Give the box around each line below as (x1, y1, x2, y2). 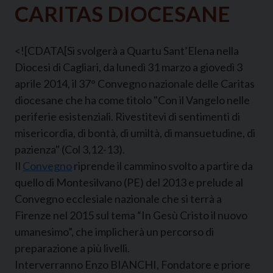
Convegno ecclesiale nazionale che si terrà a (15, 191, 222, 205)
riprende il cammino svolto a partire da (72, 158, 253, 172)
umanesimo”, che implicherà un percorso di (15, 224, 214, 238)
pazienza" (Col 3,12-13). (15, 142, 125, 156)
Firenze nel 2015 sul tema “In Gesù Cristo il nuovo (15, 208, 247, 222)
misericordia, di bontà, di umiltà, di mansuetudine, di (15, 126, 255, 140)
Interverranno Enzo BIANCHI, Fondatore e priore (15, 257, 250, 271)
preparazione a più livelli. (15, 241, 130, 255)
